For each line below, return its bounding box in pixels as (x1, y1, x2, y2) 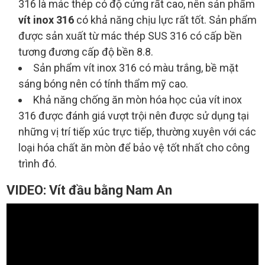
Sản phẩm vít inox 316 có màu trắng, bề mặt (33, 62, 238, 75)
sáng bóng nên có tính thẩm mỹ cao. (18, 77, 188, 91)
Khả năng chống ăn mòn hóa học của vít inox (33, 93, 242, 106)
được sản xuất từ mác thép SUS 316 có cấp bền (18, 30, 242, 43)
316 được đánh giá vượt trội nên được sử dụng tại (18, 109, 249, 122)
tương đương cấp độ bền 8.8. (18, 46, 153, 59)
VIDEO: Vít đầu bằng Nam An (7, 183, 172, 198)
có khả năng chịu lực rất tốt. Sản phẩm (74, 14, 257, 27)
